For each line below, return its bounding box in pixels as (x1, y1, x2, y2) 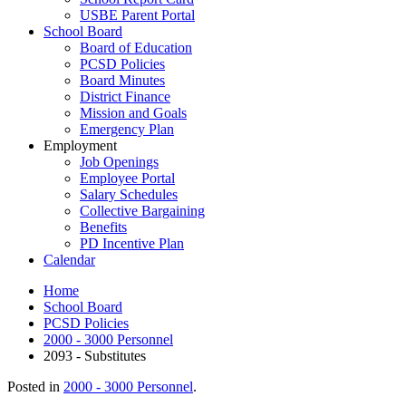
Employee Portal (80, 170, 175, 186)
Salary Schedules (80, 187, 178, 202)
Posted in (7, 379, 63, 394)
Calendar (43, 252, 95, 267)
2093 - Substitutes (43, 348, 146, 363)
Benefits (80, 219, 127, 235)
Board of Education (80, 40, 192, 55)
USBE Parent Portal (80, 7, 195, 23)
